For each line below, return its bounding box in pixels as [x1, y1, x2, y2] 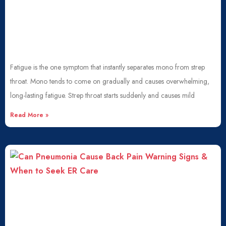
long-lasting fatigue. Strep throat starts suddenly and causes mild [10, 90, 195, 100]
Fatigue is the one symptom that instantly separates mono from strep [10, 62, 205, 72]
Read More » [10, 110, 48, 120]
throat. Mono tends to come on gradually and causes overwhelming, [10, 76, 209, 86]
